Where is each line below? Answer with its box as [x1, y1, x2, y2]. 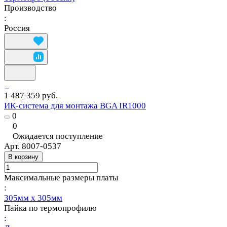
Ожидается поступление [13, 131, 103, 141]
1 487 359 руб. [4, 90, 58, 100]
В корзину [8, 153, 39, 161]
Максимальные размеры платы [4, 172, 118, 182]
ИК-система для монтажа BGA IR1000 [4, 100, 146, 110]
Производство [4, 3, 57, 13]
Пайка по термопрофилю [4, 203, 97, 213]
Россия [4, 23, 30, 33]
